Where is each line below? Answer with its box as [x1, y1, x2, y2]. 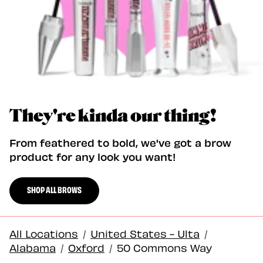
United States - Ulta [90, 225, 200, 241]
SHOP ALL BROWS [27, 183, 82, 196]
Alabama [9, 240, 56, 255]
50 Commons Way [117, 240, 212, 255]
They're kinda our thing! [9, 106, 217, 126]
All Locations [9, 225, 78, 241]
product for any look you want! [9, 149, 176, 164]
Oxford [68, 240, 104, 255]
